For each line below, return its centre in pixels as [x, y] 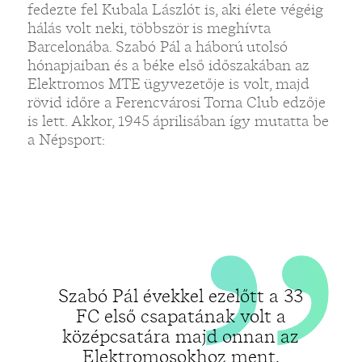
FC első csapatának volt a [181, 316]
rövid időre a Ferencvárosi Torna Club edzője [176, 102]
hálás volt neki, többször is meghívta [149, 28]
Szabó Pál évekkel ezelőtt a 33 [181, 296]
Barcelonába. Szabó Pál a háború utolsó [157, 46]
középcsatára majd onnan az [181, 336]
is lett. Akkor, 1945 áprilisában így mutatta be [178, 121]
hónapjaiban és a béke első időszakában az [168, 65]
